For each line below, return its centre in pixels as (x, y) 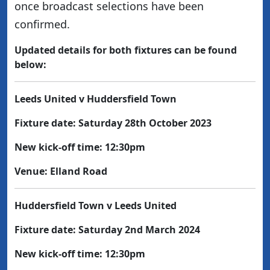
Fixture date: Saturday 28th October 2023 (113, 123)
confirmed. (42, 24)
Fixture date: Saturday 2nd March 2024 (107, 230)
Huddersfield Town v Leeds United (96, 206)
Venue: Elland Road (61, 171)
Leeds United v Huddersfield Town (96, 99)
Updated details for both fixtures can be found (126, 50)
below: (30, 64)
